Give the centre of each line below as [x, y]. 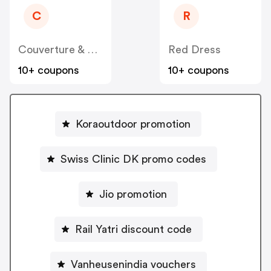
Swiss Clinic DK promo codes [133, 159]
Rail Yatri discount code [133, 229]
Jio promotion [133, 194]
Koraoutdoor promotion [133, 124]
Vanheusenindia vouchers [133, 264]
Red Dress [194, 50]
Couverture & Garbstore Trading [92, 50]
